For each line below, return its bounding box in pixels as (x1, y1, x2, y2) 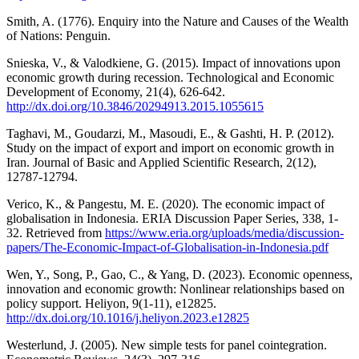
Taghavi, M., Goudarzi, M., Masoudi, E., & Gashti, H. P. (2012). (6, 126, 334, 140)
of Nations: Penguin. (6, 28, 111, 42)
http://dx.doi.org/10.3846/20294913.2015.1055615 (6, 99, 264, 113)
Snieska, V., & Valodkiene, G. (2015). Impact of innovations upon (6, 55, 341, 70)
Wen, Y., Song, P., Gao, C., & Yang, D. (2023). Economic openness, (6, 267, 353, 281)
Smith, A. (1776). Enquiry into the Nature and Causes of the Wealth (6, 14, 349, 28)
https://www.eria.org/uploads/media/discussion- (105, 225, 344, 240)
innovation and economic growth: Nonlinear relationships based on (6, 281, 345, 296)
